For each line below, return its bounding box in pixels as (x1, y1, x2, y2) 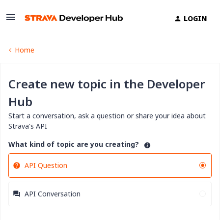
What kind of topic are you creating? (8, 139, 139, 149)
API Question (25, 161, 67, 170)
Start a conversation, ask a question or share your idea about (8, 111, 206, 120)
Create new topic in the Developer (8, 76, 205, 92)
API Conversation (25, 189, 81, 198)
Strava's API (8, 121, 47, 131)
